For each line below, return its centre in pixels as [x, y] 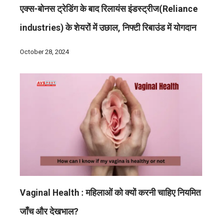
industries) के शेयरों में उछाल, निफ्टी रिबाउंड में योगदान [108, 28]
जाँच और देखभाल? [49, 212]
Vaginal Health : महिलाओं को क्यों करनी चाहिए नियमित [110, 193]
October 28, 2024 [44, 52]
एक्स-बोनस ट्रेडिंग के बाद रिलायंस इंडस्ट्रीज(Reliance [109, 9]
